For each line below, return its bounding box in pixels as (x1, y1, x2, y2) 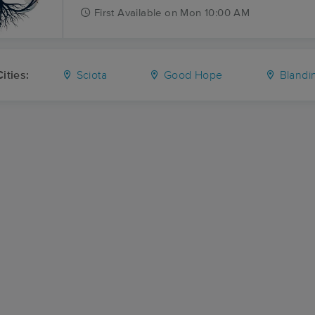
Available (117, 8, 162, 18)
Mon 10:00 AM (180, 8, 250, 18)
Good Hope (160, 70, 223, 81)
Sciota (73, 70, 107, 81)
